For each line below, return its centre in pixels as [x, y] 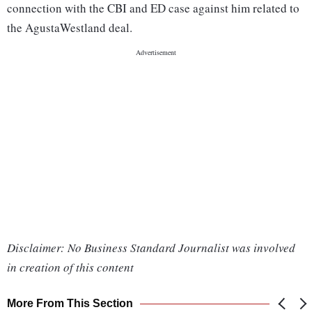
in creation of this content [70, 267]
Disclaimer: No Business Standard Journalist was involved [151, 248]
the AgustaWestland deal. [70, 28]
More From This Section [70, 304]
